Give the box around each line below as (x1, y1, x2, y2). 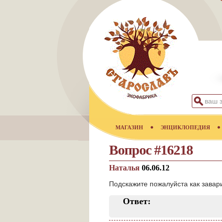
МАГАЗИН (115, 124, 143, 130)
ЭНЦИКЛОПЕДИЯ (161, 124, 210, 130)
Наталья (109, 164, 142, 172)
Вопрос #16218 (109, 142, 193, 158)
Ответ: (123, 196, 151, 206)
